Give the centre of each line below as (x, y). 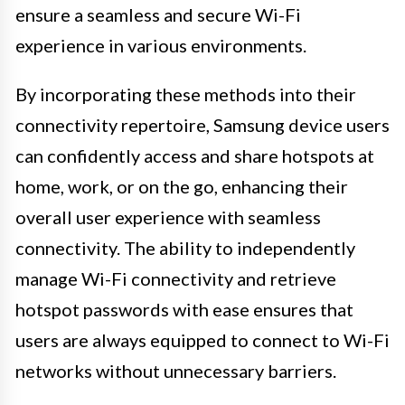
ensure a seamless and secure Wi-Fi (158, 14)
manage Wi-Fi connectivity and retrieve (176, 278)
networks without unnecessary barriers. (176, 370)
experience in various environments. (161, 45)
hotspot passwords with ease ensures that (184, 309)
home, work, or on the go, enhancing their (182, 186)
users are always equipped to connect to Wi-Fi (202, 339)
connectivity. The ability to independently (185, 247)
